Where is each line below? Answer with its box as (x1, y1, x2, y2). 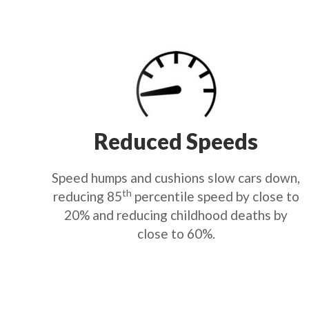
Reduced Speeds (94, 128, 259, 154)
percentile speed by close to (131, 188, 299, 204)
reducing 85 (52, 188, 122, 204)
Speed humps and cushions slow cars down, (52, 170, 301, 186)
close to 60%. (137, 226, 215, 241)
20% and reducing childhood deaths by (64, 207, 288, 223)
